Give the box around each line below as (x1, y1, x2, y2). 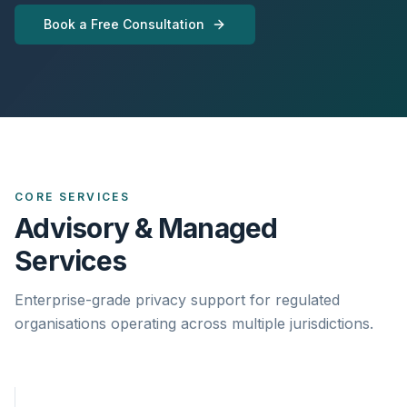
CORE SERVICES (15, 190, 131, 203)
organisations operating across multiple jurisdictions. (15, 314, 373, 333)
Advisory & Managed (15, 212, 278, 244)
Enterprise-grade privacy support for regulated (15, 291, 340, 309)
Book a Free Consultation (44, 16, 204, 32)
